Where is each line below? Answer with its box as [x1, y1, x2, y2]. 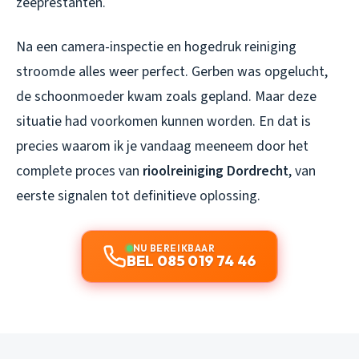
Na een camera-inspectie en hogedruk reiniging [16, 36, 296, 57]
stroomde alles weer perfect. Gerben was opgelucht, [16, 61, 328, 82]
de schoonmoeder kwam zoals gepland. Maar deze [16, 86, 317, 107]
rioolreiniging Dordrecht [143, 160, 288, 181]
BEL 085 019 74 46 [126, 251, 257, 270]
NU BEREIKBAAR [132, 241, 216, 254]
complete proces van [16, 160, 143, 181]
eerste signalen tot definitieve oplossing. [16, 185, 260, 206]
